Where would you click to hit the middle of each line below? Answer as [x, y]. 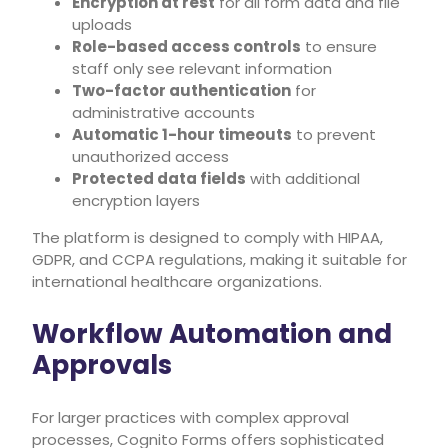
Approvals [102, 364]
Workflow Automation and [212, 333]
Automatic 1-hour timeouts [182, 134]
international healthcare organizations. [177, 281]
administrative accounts [163, 112]
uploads [102, 24]
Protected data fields [159, 178]
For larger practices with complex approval [190, 417]
